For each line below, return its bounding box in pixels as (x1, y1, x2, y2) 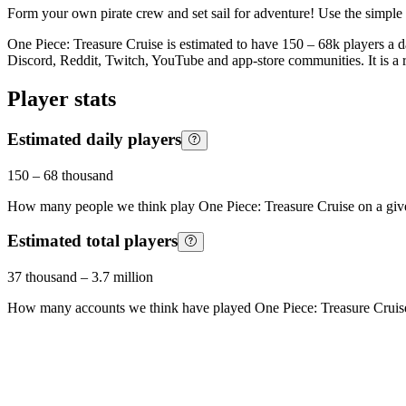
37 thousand (7, 269, 77, 285)
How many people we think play (7, 198, 198, 214)
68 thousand (43, 167, 113, 183)
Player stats (7, 87, 116, 111)
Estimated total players (7, 231, 178, 251)
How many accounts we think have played (7, 300, 255, 316)
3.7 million (92, 269, 153, 285)
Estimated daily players (7, 130, 181, 150)
